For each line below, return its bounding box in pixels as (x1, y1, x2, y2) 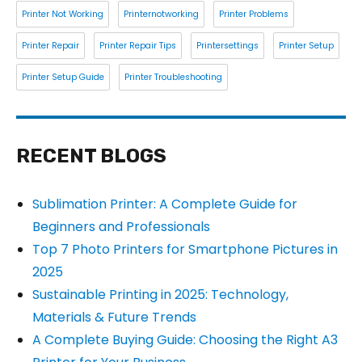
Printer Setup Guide (22, 70, 104, 83)
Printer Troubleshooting (124, 70, 222, 83)
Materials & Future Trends (32, 307, 196, 326)
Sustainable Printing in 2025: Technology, (32, 284, 288, 304)
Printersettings (196, 39, 259, 52)
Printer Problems (219, 7, 288, 20)
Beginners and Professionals (32, 217, 210, 236)
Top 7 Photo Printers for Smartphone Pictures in (32, 239, 338, 259)
